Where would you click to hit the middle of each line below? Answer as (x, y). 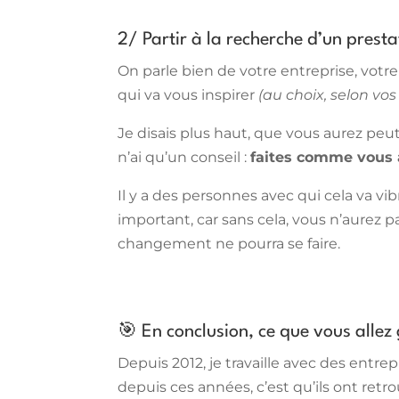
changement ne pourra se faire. (229, 243)
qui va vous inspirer (188, 94)
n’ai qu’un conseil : (184, 157)
